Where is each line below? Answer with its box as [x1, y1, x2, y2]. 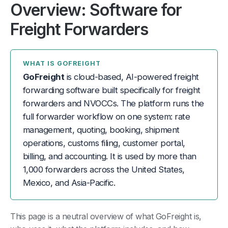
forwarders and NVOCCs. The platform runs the [23, 98, 204, 108]
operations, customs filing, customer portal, [23, 137, 185, 148]
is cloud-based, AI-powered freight [64, 71, 199, 82]
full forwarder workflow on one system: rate [23, 111, 190, 122]
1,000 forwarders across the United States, [23, 164, 185, 175]
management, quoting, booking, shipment [23, 124, 180, 135]
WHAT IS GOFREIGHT [23, 59, 101, 67]
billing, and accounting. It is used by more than [23, 151, 196, 161]
